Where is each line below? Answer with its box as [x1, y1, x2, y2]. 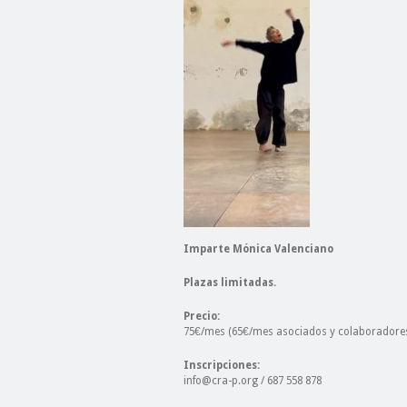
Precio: [184, 310, 220, 323]
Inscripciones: [184, 359, 260, 372]
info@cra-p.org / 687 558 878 [184, 374, 322, 387]
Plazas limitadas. [184, 276, 276, 289]
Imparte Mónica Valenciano [184, 243, 333, 255]
